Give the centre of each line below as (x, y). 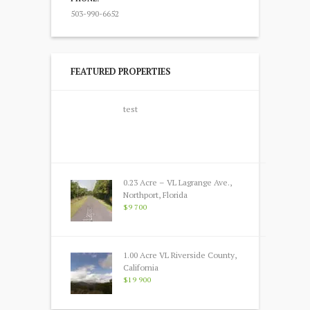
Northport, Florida (155, 194)
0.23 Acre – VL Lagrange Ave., (177, 182)
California (140, 268)
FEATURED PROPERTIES (121, 71)
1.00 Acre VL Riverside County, (180, 255)
